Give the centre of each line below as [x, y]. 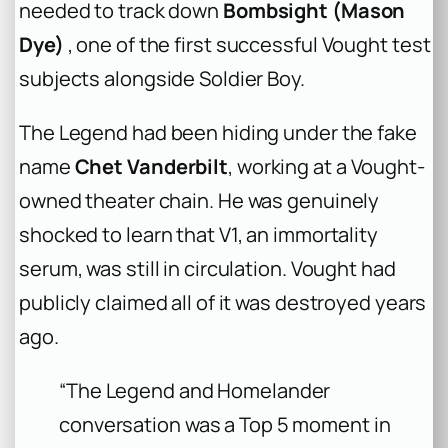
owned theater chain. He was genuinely [199, 201]
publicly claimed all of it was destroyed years [223, 303]
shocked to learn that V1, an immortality [198, 235]
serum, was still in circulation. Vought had [207, 269]
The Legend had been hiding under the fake [218, 133]
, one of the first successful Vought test [247, 45]
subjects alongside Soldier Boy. [162, 79]
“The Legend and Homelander [195, 391]
